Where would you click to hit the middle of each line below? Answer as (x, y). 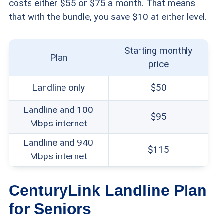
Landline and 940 (58, 142)
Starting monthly (158, 50)
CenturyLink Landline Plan (108, 190)
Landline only (58, 87)
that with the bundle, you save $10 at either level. (108, 16)
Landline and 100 (58, 109)
